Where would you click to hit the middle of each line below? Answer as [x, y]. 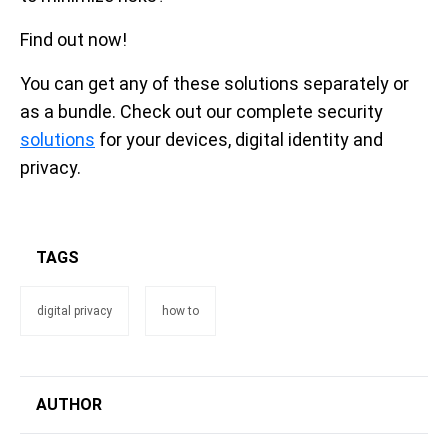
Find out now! [73, 40]
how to [180, 311]
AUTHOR [69, 405]
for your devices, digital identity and [239, 140]
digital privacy [74, 311]
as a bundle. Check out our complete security [201, 112]
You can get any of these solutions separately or [214, 84]
